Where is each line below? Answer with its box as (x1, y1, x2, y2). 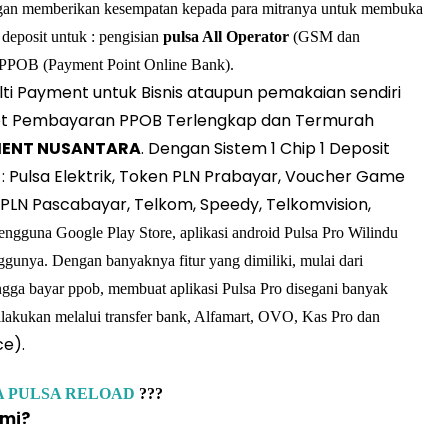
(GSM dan (289, 28, 360, 45)
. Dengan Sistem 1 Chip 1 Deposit (141, 137, 390, 160)
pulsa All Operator (163, 28, 289, 45)
